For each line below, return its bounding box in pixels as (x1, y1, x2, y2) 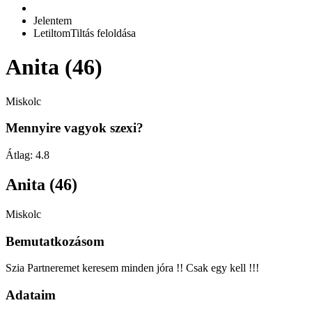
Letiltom (33, 26, 70, 39)
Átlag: (6, 149, 36, 162)
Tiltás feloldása (70, 26, 136, 39)
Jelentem (33, 14, 72, 26)
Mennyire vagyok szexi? (6, 120, 143, 136)
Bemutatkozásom (6, 233, 104, 249)
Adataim (6, 288, 56, 303)
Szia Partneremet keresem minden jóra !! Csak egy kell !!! (6, 262, 259, 274)
